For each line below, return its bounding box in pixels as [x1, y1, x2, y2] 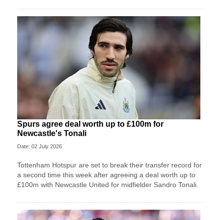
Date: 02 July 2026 [17, 143, 62, 150]
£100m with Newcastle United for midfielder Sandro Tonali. [17, 181, 198, 189]
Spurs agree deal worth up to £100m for [17, 120, 164, 129]
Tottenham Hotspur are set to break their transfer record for [17, 161, 202, 169]
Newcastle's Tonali [17, 129, 86, 138]
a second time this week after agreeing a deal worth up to [17, 171, 195, 179]
